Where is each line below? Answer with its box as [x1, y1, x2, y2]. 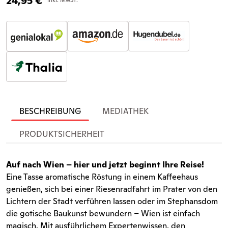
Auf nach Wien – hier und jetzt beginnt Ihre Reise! [6, 159, 204, 170]
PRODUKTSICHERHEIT [19, 128, 104, 139]
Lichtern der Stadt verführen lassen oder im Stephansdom [6, 195, 218, 207]
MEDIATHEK [102, 105, 149, 117]
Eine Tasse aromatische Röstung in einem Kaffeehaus [6, 171, 198, 182]
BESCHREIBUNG [19, 105, 81, 117]
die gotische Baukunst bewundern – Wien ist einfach [6, 208, 200, 219]
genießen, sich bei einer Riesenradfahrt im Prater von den [6, 183, 217, 194]
